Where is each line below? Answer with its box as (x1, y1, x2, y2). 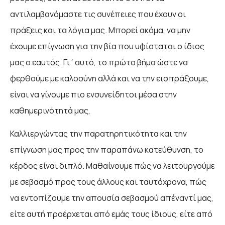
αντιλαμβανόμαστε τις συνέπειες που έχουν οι (10, 9, 186, 20)
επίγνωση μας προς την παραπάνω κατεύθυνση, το (10, 144, 203, 156)
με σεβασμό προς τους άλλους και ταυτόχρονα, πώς (10, 176, 206, 188)
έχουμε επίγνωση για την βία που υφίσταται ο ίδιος (10, 41, 204, 52)
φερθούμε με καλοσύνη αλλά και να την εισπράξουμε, (10, 73, 209, 84)
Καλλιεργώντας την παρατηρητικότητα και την (10, 128, 187, 140)
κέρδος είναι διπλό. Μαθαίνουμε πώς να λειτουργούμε (10, 160, 215, 172)
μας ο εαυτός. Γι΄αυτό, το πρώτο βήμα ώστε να (10, 57, 188, 68)
